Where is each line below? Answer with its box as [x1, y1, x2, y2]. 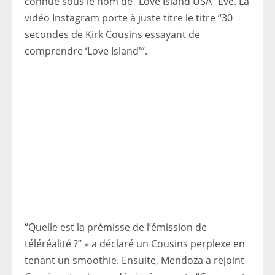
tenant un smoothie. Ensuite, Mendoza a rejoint [25, 254, 244, 268]
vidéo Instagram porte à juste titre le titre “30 [25, 11, 233, 25]
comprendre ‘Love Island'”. [25, 44, 147, 58]
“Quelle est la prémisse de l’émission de [25, 220, 207, 234]
